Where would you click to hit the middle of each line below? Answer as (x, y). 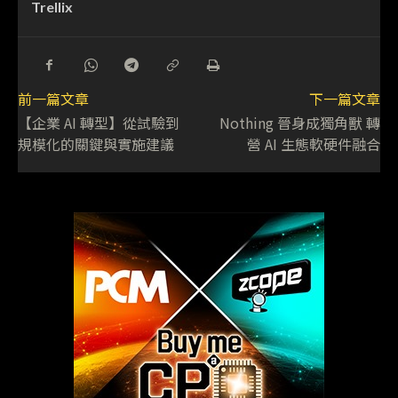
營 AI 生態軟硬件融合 (313, 143)
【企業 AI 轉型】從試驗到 (99, 122)
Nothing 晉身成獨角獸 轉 (299, 122)
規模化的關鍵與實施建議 (96, 143)
